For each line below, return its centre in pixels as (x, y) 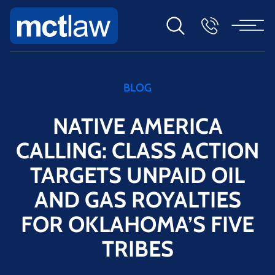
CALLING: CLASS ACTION (137, 150)
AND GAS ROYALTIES (137, 199)
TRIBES (137, 248)
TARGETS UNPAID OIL (137, 175)
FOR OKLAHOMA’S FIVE (137, 224)
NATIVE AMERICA (137, 126)
